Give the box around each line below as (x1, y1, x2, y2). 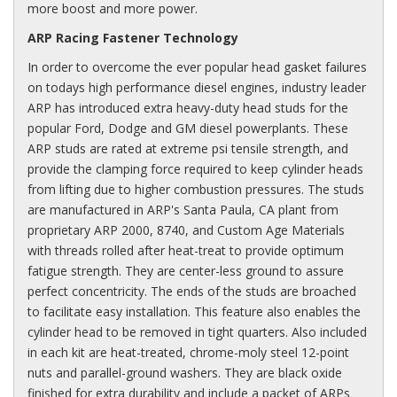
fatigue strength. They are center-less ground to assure (27, 261, 344, 279)
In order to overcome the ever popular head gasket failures (27, 58, 367, 75)
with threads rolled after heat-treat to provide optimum (27, 241, 344, 259)
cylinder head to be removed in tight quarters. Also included (27, 323, 367, 340)
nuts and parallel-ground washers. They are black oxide (27, 363, 342, 381)
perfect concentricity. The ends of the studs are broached (27, 282, 356, 300)
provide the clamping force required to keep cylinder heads (27, 160, 363, 177)
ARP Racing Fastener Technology (27, 28, 238, 46)
